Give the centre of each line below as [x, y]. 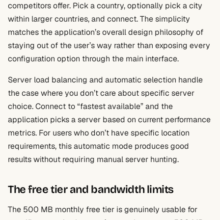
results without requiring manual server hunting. [93, 159]
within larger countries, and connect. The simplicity [99, 19]
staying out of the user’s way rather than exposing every [109, 45]
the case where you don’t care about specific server [101, 93]
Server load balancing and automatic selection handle [105, 80]
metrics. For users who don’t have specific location [99, 133]
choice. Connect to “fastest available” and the [90, 106]
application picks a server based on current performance [109, 120]
